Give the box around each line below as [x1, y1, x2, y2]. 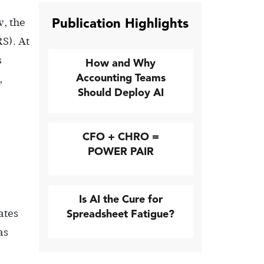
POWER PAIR [87, 145, 154, 158]
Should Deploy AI [77, 86, 164, 99]
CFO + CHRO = [82, 130, 159, 143]
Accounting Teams [75, 71, 166, 84]
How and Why [85, 57, 156, 70]
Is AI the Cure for [78, 193, 163, 206]
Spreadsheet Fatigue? [67, 207, 175, 220]
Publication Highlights [52, 15, 189, 31]
